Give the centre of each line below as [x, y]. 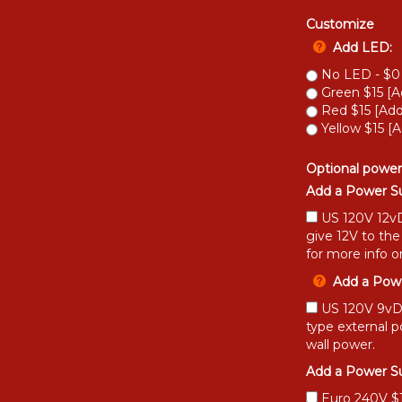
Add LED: [363, 45]
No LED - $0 [359, 72]
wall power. [341, 342]
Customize [340, 22]
